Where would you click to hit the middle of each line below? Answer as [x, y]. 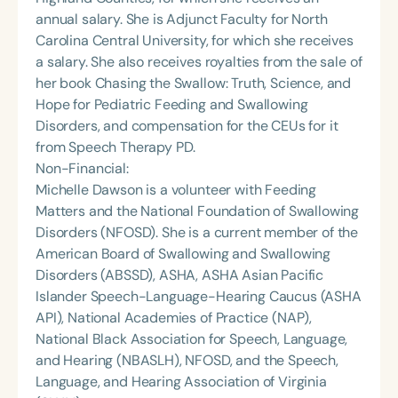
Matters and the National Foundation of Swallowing [198, 211]
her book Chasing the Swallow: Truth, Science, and [194, 84]
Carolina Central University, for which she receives [195, 41]
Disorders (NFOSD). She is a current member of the [197, 233]
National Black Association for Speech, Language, [192, 339]
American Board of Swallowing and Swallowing [183, 254]
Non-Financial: [82, 169]
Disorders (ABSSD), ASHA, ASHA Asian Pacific [180, 275]
